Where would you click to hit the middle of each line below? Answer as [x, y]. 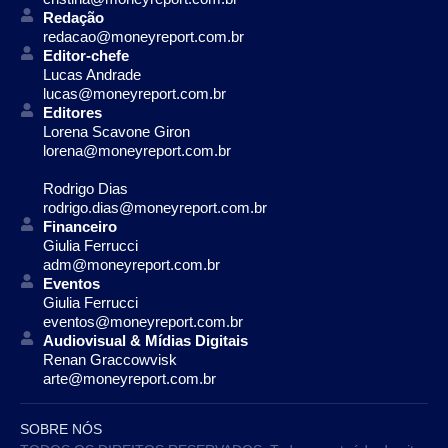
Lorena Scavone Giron [116, 131]
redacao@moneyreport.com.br [143, 36]
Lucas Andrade [91, 74]
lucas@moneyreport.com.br [134, 93]
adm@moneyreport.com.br [131, 264]
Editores [72, 112]
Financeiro [79, 226]
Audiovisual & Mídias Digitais [145, 340]
